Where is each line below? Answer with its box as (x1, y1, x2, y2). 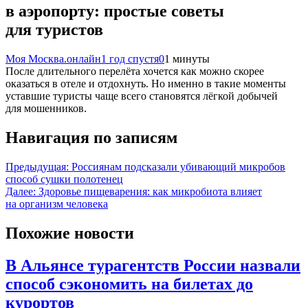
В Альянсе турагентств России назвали (5, 256, 300, 274)
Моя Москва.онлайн (5, 53, 101, 65)
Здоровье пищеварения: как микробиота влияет (38, 186, 262, 198)
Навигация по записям (5, 129, 177, 147)
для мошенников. (5, 102, 87, 115)
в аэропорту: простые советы (5, 2, 224, 21)
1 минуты (164, 53, 210, 65)
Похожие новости (5, 224, 134, 243)
